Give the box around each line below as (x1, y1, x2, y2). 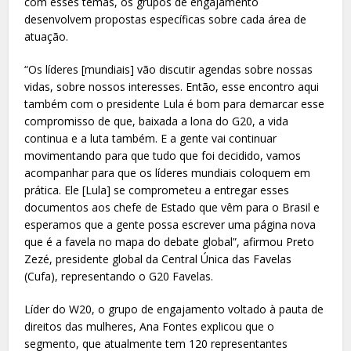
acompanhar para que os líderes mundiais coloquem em (24, 165, 311, 180)
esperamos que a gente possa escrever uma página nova (24, 216, 317, 232)
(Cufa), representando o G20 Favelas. (24, 268, 214, 284)
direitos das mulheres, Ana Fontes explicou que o (24, 318, 275, 334)
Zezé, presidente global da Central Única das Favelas (24, 251, 292, 266)
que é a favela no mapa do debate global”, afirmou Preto (24, 233, 315, 249)
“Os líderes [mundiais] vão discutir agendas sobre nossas (24, 61, 313, 77)
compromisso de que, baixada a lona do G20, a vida (24, 113, 289, 128)
